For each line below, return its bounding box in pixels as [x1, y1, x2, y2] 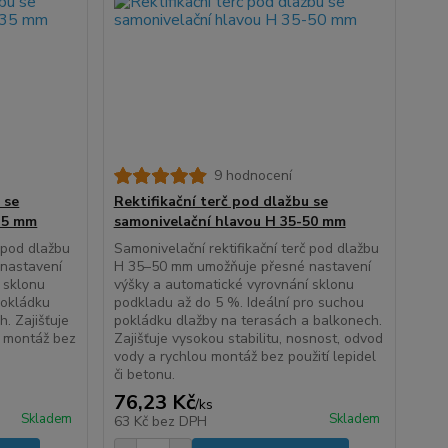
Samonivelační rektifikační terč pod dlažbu [113, 239, 379, 259]
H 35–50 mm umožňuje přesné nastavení [113, 257, 371, 277]
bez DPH [151, 412, 207, 432]
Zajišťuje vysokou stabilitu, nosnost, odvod [113, 329, 383, 349]
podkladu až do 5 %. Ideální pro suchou [113, 293, 364, 313]
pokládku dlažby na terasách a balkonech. [113, 311, 382, 331]
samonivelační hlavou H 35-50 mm [113, 212, 346, 232]
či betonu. [113, 365, 175, 385]
